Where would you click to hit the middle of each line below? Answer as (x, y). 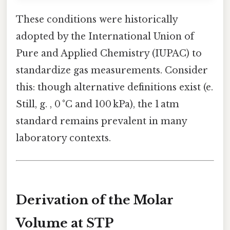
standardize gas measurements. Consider (112, 70)
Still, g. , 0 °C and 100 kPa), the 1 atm (98, 104)
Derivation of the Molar (95, 200)
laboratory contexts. (63, 138)
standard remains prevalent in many (101, 121)
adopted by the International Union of (105, 36)
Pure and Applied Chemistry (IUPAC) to (109, 53)
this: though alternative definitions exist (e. (114, 87)
